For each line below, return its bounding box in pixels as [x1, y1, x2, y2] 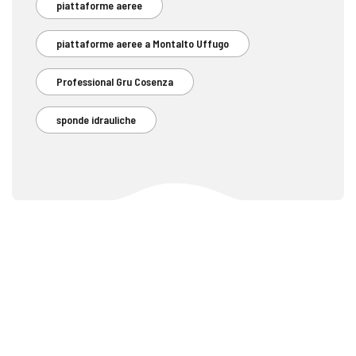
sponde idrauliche [56, 113, 136, 127]
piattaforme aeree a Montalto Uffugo [56, 37, 229, 51]
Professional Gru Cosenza [56, 75, 173, 89]
